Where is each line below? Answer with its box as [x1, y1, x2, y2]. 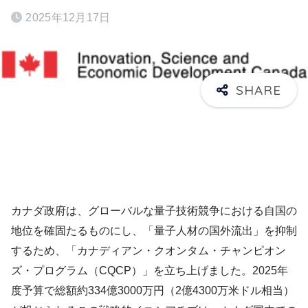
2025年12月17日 [25, 12, 111, 23]
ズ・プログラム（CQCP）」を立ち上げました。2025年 [11, 264, 288, 276]
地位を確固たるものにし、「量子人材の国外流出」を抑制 [11, 224, 297, 236]
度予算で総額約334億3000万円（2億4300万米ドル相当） [11, 284, 294, 296]
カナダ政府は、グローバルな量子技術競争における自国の [11, 204, 297, 217]
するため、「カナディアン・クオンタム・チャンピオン [11, 244, 286, 256]
